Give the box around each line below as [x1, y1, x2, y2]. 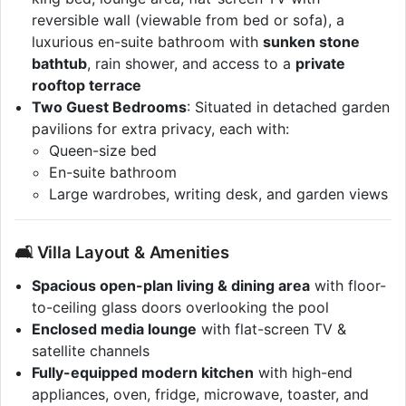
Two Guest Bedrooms [32, 97, 188, 116]
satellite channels [32, 342, 150, 361]
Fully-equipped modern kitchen [32, 363, 255, 382]
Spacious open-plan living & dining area [32, 276, 311, 295]
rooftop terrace [32, 75, 142, 94]
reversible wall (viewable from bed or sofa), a [32, 10, 345, 29]
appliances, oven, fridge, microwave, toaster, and [32, 385, 370, 404]
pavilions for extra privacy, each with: [32, 119, 290, 138]
